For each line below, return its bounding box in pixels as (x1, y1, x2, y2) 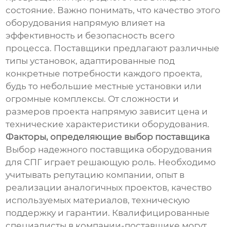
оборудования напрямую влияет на (6, 18, 166, 28)
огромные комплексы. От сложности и (6, 94, 179, 104)
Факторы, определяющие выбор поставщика (6, 132, 210, 142)
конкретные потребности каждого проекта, (6, 68, 203, 79)
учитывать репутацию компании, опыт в (6, 170, 185, 180)
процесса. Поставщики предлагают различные (6, 43, 220, 54)
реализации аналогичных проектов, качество (6, 182, 212, 193)
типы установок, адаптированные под (6, 56, 175, 66)
